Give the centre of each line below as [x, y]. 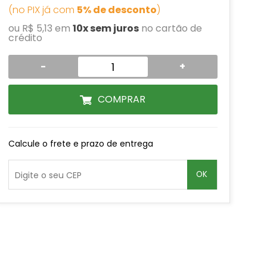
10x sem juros [105, 28]
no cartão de [170, 28]
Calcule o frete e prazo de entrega [80, 144]
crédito [25, 38]
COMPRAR [122, 99]
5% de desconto [117, 10]
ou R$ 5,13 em [40, 28]
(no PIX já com [42, 10]
